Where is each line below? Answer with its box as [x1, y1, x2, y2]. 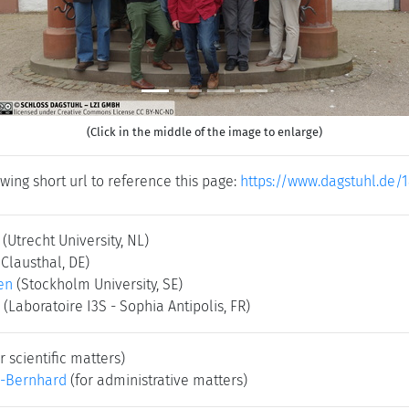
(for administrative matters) [67, 372, 247, 389]
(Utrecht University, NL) [3, 232, 149, 249]
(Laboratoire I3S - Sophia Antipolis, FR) [4, 298, 250, 315]
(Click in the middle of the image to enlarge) [87, 125, 322, 139]
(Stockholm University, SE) [16, 276, 183, 293]
